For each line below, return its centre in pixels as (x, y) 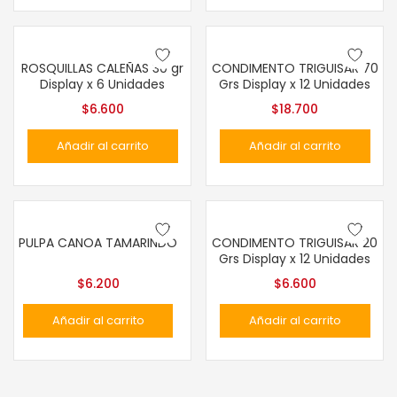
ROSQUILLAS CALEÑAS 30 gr (102, 68)
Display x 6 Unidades (102, 84)
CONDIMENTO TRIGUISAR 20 (295, 243)
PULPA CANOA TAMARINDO (98, 243)
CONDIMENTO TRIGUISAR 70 (295, 68)
